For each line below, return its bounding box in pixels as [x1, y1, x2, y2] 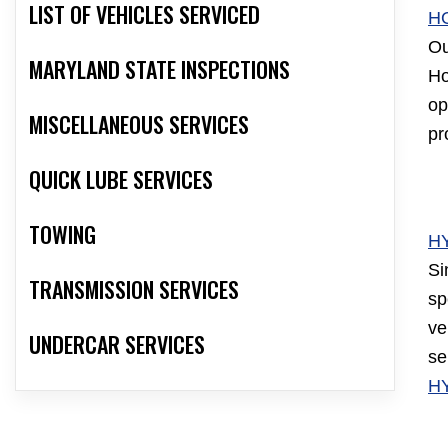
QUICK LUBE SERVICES [29, 163, 213, 196]
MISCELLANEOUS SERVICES [29, 108, 249, 141]
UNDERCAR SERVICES [29, 328, 205, 361]
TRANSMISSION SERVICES [29, 273, 239, 306]
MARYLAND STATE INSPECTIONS [29, 53, 290, 86]
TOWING [29, 218, 96, 251]
